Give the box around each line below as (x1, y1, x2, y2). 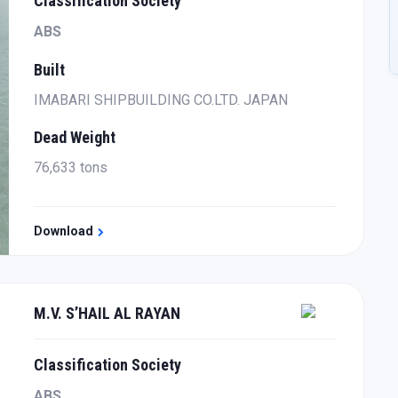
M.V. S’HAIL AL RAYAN (34, 304, 181, 323)
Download (34, 224, 97, 239)
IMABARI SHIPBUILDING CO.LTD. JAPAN (34, 92, 289, 109)
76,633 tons (34, 159, 108, 177)
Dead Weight (34, 128, 116, 147)
